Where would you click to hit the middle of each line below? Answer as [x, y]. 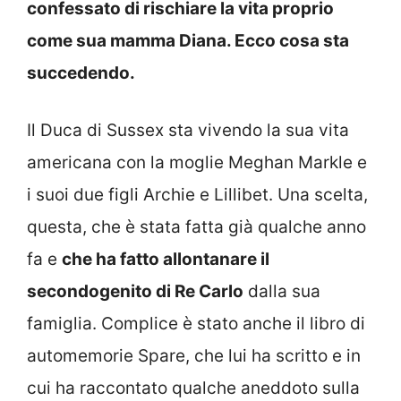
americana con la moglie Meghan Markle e [197, 162]
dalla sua [282, 291]
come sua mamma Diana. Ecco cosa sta [188, 40]
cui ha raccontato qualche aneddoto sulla [193, 388]
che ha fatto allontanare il [166, 259]
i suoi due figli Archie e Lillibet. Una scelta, [197, 195]
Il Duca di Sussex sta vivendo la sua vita [188, 130]
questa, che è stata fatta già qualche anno [196, 227]
